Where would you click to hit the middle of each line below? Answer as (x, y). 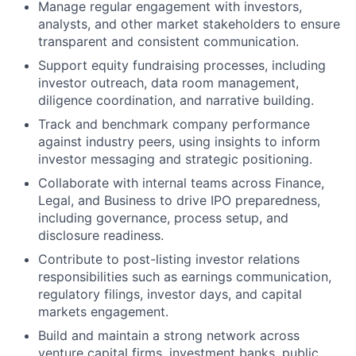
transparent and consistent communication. (168, 42)
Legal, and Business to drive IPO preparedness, (179, 201)
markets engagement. (103, 312)
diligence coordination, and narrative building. (176, 101)
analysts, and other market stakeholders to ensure (189, 24)
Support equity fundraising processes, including (182, 66)
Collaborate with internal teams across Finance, (181, 183)
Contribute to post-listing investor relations (169, 259)
